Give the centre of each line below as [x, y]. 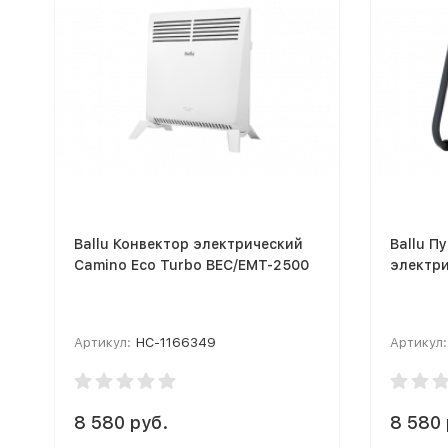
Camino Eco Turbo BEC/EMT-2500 [191, 264]
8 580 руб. [120, 422]
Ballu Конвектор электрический [188, 243]
